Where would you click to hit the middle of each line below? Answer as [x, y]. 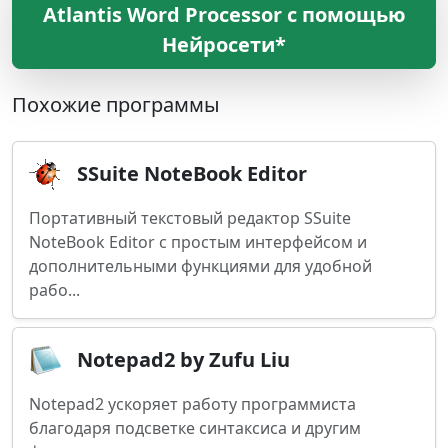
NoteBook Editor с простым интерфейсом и [198, 242]
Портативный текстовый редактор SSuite [190, 218]
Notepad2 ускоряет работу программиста [192, 404]
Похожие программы [116, 104]
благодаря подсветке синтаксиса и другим [195, 428]
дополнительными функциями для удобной [200, 266]
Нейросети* [224, 44]
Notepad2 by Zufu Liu [183, 359]
